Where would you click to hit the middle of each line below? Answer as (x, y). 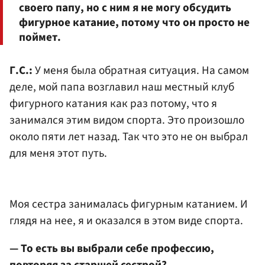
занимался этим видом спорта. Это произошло (127, 120)
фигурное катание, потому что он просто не (134, 23)
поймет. (40, 38)
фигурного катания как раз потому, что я (113, 104)
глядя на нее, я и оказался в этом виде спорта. (126, 220)
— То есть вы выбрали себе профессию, (112, 249)
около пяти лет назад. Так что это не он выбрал (129, 137)
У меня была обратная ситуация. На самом (141, 71)
